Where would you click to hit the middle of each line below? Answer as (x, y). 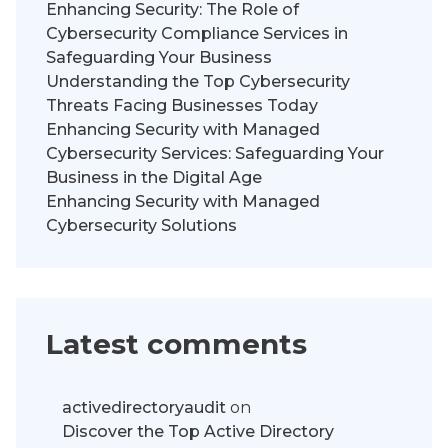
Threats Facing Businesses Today (182, 105)
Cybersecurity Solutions (141, 225)
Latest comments (176, 343)
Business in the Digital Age (154, 177)
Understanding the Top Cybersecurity (198, 81)
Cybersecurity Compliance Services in (197, 33)
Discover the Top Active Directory (198, 431)
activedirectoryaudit (144, 407)
